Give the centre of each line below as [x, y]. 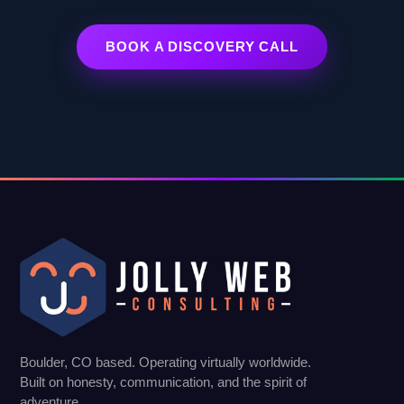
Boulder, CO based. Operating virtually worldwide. [166, 362]
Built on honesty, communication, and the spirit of [164, 381]
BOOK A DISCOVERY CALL [202, 46]
